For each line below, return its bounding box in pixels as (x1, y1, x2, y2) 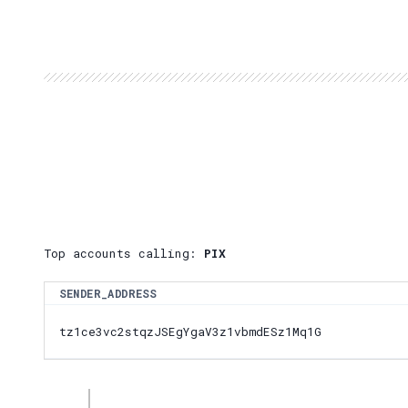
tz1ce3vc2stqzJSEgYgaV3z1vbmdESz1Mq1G (59, 323, 321, 339)
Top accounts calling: (44, 246, 197, 261)
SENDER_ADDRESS (59, 286, 157, 301)
